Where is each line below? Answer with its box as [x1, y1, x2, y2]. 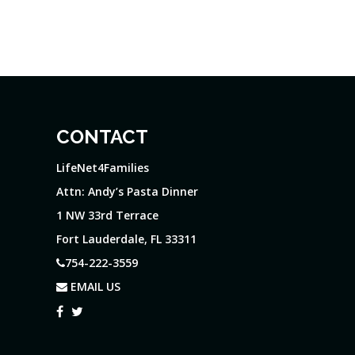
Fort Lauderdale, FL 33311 [56, 231, 197, 246]
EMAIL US [67, 279, 120, 294]
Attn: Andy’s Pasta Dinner [56, 184, 198, 199]
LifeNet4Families [56, 160, 149, 175]
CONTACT [56, 125, 148, 148]
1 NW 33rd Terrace [56, 208, 158, 223]
